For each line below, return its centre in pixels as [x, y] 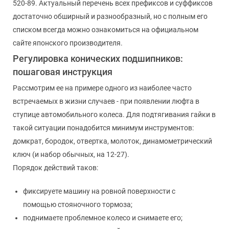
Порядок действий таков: [55, 167]
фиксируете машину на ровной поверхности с [99, 191]
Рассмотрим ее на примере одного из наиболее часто [102, 88]
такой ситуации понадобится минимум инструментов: [103, 128]
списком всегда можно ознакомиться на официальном [106, 29]
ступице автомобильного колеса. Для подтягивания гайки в [114, 114]
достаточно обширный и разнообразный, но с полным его [110, 16]
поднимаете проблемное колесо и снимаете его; [103, 217]
